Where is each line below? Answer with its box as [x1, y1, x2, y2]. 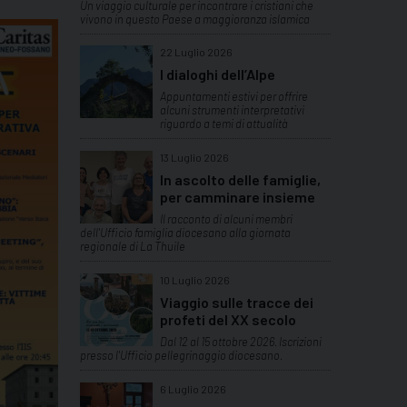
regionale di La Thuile [80, 239, 185, 254]
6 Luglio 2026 [160, 382, 226, 395]
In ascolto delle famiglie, [160, 171, 321, 189]
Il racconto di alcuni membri [160, 212, 293, 227]
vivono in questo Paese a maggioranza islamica [80, 11, 310, 26]
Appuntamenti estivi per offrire [160, 89, 308, 104]
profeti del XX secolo [160, 311, 296, 329]
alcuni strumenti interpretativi [160, 103, 304, 118]
